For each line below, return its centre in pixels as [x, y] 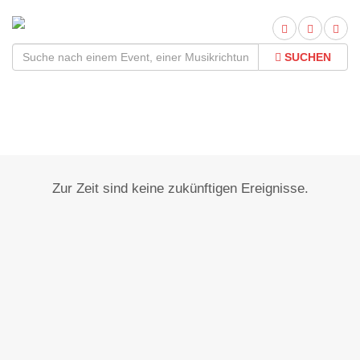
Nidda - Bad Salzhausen [180, 119]
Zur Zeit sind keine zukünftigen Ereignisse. [180, 188]
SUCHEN [306, 57]
